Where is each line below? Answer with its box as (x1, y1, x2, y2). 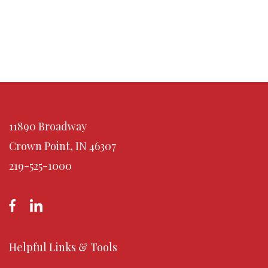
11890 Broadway (9, 119, 87, 133)
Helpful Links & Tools (9, 240, 117, 254)
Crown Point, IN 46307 (9, 139, 116, 153)
